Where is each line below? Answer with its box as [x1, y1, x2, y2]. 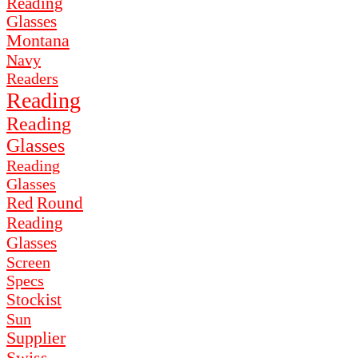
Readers [6, 70, 58, 88]
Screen [6, 253, 50, 272]
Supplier [6, 328, 66, 348]
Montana [6, 31, 70, 51]
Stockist [6, 290, 62, 310]
